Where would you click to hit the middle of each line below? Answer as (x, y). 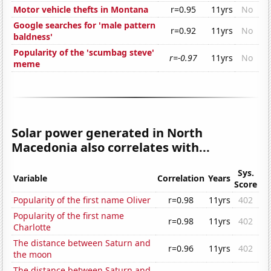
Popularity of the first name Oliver (82, 200)
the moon (33, 255)
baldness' (33, 37)
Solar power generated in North (107, 133)
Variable (31, 178)
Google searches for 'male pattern (85, 25)
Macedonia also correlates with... (111, 148)
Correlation (181, 178)
